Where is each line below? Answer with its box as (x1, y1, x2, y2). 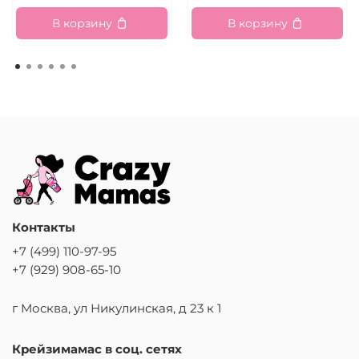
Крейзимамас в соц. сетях (12, 341, 182, 357)
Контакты (12, 220, 75, 236)
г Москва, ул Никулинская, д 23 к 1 (12, 300, 221, 316)
